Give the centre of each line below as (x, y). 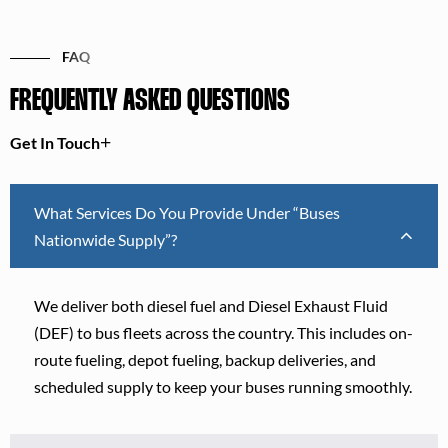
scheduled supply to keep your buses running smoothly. (223, 386)
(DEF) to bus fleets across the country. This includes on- (223, 332)
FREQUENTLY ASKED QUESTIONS (150, 101)
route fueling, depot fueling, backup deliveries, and (205, 359)
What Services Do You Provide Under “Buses (187, 212)
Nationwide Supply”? (105, 239)
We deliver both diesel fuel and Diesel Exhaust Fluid (211, 305)
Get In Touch (55, 142)
